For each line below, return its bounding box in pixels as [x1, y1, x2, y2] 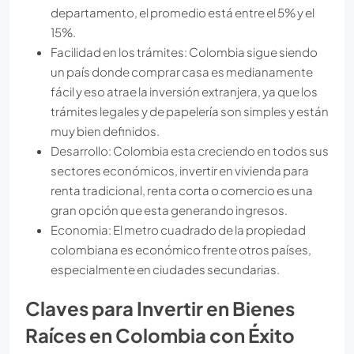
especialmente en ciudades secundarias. [51, 261, 280, 277]
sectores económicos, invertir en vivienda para [51, 162, 309, 178]
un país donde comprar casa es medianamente [51, 63, 313, 79]
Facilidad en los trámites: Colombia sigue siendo [51, 43, 318, 59]
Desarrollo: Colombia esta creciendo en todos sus [51, 142, 329, 158]
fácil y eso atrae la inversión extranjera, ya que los [51, 83, 318, 99]
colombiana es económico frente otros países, [51, 241, 311, 257]
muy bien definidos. [51, 122, 160, 138]
